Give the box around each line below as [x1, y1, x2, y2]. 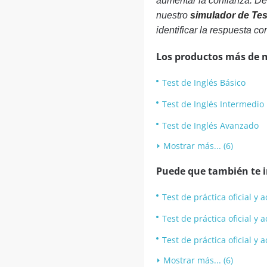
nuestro [156, 10, 190, 20]
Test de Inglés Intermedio [162, 98, 264, 110]
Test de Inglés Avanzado [162, 120, 259, 131]
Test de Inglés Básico [162, 77, 246, 88]
